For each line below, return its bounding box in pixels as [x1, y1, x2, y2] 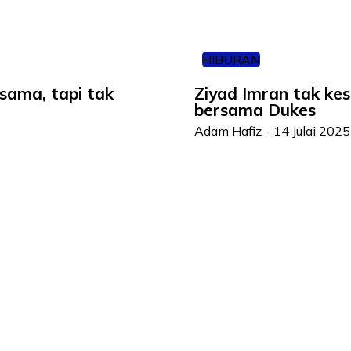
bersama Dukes [194, 100, 316, 120]
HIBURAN [202, 52, 260, 67]
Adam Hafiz [194, 123, 262, 139]
